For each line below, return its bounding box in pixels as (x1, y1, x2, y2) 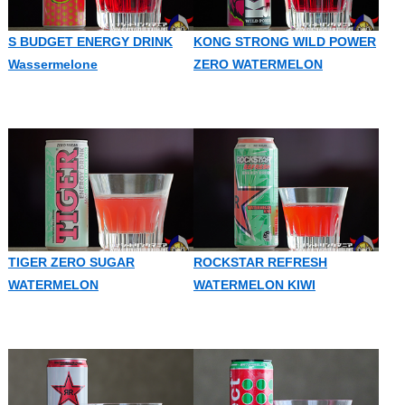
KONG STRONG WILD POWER (193, 33, 376, 49)
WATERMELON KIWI (193, 278, 316, 293)
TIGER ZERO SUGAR (7, 255, 135, 270)
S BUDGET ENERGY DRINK (7, 33, 173, 49)
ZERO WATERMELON (193, 56, 323, 71)
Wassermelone (7, 56, 98, 71)
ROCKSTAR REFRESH (193, 255, 327, 270)
